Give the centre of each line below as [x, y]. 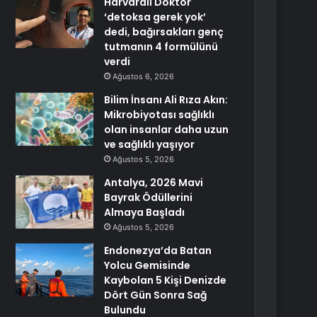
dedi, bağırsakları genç [164, 32]
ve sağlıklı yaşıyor [150, 144]
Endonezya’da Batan [158, 250]
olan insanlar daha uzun [167, 129]
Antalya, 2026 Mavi [154, 183]
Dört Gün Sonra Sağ [156, 295]
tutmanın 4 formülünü [161, 47]
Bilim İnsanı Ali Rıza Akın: [166, 100]
